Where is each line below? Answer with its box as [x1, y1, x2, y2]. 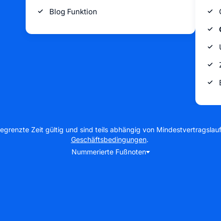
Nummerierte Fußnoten [71, 147, 146, 156]
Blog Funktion [49, 7, 97, 16]
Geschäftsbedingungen [71, 135, 147, 144]
